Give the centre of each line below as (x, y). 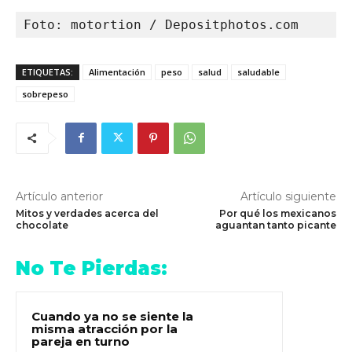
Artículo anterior (59, 196)
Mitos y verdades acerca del (87, 213)
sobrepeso (45, 93)
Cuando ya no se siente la (112, 316)
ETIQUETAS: (48, 71)
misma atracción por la (104, 328)
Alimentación (117, 71)
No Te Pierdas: (92, 268)
